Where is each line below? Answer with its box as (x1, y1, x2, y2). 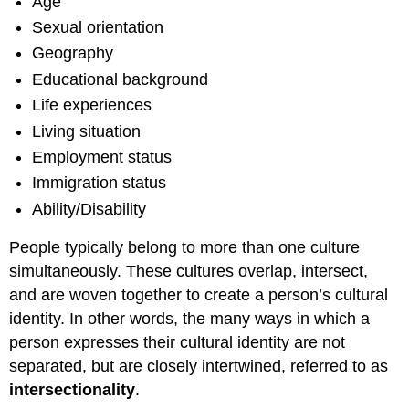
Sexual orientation (32, 18, 164, 37)
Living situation (32, 121, 142, 141)
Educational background (32, 69, 209, 89)
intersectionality (9, 381, 136, 400)
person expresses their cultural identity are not (9, 333, 346, 352)
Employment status (32, 148, 173, 167)
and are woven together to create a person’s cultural (9, 286, 389, 305)
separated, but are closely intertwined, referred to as (9, 357, 389, 376)
